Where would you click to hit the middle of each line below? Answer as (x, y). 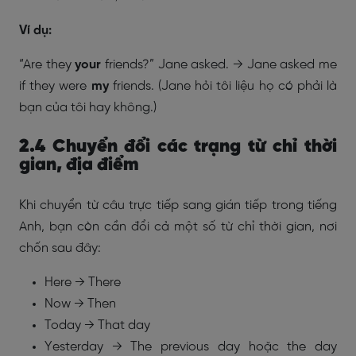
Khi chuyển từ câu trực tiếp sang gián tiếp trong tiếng (178, 205)
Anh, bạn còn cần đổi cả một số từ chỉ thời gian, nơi (178, 227)
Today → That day (97, 325)
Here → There (83, 282)
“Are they (47, 65)
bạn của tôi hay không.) (88, 108)
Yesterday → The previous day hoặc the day (191, 347)
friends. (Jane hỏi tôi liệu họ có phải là (222, 86)
